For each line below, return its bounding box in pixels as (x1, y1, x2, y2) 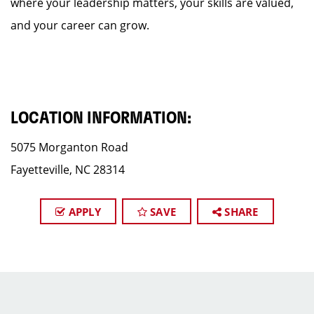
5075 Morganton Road (11, 139, 128, 155)
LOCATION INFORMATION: (11, 110, 191, 127)
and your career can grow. (11, 18, 149, 33)
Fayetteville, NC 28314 (11, 162, 125, 177)
